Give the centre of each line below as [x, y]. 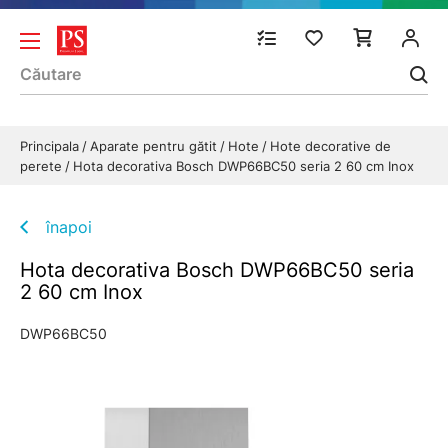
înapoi [69, 227]
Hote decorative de [330, 146]
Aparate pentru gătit [155, 146]
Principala [51, 146]
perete [43, 166]
